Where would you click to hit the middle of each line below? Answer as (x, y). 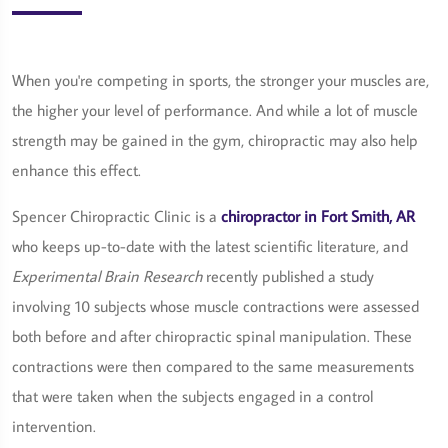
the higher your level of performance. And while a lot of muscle (215, 110)
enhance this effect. (76, 170)
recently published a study (288, 276)
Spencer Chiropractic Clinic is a (116, 216)
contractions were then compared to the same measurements (213, 366)
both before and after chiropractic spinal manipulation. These (212, 336)
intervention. (54, 426)
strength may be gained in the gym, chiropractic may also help (215, 140)
